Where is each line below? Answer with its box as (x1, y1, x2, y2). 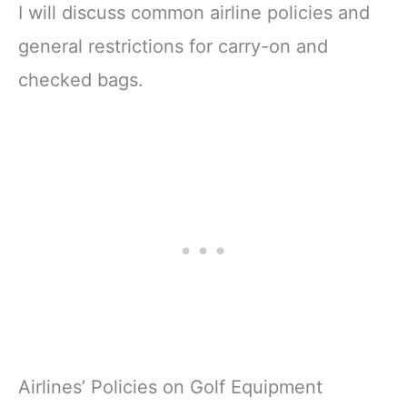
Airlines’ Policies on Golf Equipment (18, 375, 323, 398)
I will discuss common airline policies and (18, 2, 370, 25)
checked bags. (18, 69, 144, 92)
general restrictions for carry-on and (18, 35, 328, 58)
